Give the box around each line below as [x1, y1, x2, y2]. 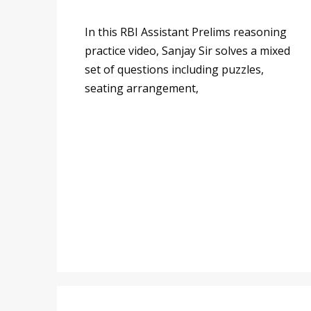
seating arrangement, [85, 80, 199, 96]
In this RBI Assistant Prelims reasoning [85, 24, 287, 40]
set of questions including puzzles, [85, 61, 264, 77]
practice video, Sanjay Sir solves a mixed [85, 42, 290, 58]
